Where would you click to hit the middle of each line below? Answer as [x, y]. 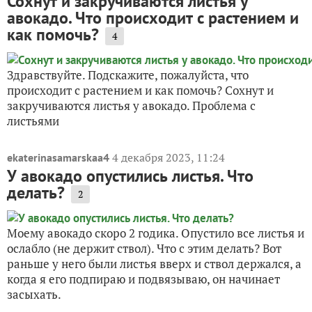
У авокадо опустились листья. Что [130, 175]
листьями [33, 120]
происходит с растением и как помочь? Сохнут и [140, 90]
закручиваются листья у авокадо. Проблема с [131, 105]
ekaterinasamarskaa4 [58, 157]
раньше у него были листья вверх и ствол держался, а [154, 263]
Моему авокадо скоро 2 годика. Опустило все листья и [156, 233]
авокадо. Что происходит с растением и [153, 17]
